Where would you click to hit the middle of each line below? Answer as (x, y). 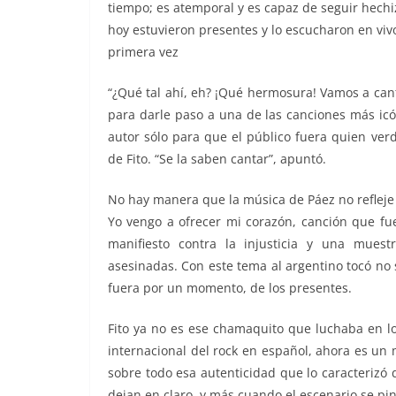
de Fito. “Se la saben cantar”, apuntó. (217, 158)
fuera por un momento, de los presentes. (230, 287)
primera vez (143, 51)
